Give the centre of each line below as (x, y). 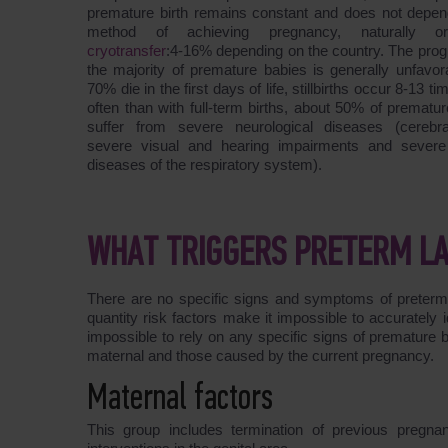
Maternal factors (180, 400)
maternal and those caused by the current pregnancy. (260, 356)
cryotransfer (126, 50)
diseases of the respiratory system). (204, 164)
